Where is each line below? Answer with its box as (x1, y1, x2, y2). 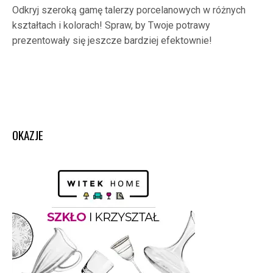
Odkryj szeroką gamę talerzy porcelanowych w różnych (12, 4, 246, 16)
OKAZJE (12, 126, 43, 144)
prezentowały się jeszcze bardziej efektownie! (12, 35, 212, 47)
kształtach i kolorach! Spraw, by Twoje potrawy (12, 19, 210, 32)
